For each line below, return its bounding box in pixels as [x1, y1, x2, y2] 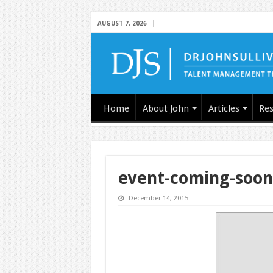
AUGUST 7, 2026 [97, 20, 147, 27]
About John [142, 102, 189, 114]
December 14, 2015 [128, 194, 188, 202]
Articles [208, 102, 239, 114]
